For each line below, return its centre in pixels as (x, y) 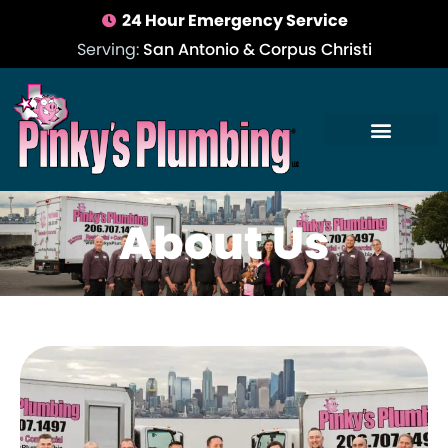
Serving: (109, 49)
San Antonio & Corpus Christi (257, 49)
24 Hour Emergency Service (235, 20)
